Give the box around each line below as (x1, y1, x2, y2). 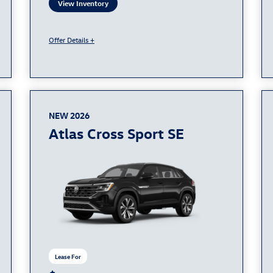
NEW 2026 (49, 109, 90, 121)
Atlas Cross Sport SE (49, 123, 184, 142)
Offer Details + (49, 34, 94, 44)
